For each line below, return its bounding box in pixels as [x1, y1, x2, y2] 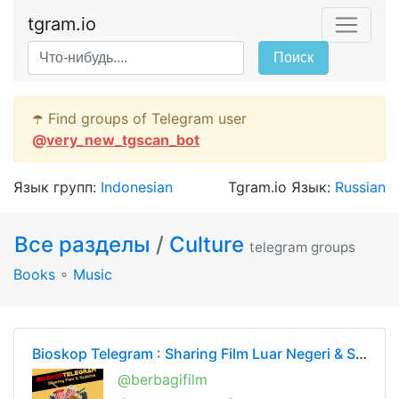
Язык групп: [13, 178, 101, 196]
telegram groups [249, 239, 355, 256]
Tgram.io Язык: [228, 178, 335, 196]
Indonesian [101, 178, 173, 196]
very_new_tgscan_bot [46, 131, 199, 149]
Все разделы [14, 232, 156, 257]
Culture [169, 232, 244, 257]
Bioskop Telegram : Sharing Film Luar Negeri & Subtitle [355, 345, 367, 362]
